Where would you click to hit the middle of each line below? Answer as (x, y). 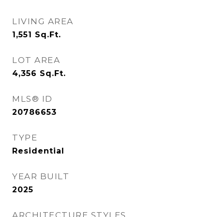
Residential (38, 151)
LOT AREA (36, 60)
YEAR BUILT (41, 176)
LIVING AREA (43, 21)
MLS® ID (32, 99)
